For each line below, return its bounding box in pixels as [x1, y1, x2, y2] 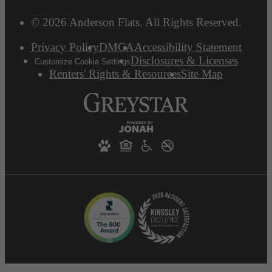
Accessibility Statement [134, 41, 242, 54]
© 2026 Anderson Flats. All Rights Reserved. [30, 16, 242, 29]
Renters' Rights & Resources [49, 67, 181, 81]
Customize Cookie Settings [34, 57, 131, 67]
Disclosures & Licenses [130, 54, 238, 67]
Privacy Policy [30, 41, 99, 54]
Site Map [181, 67, 223, 81]
